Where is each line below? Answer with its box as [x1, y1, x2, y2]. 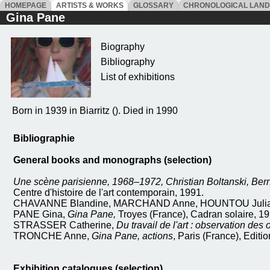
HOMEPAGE [1, 1, 50, 10]
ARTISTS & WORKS [52, 1, 127, 10]
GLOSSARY [130, 1, 177, 10]
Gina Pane [6, 11, 65, 24]
